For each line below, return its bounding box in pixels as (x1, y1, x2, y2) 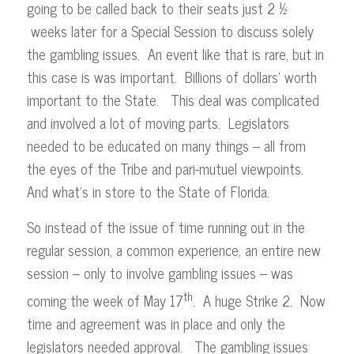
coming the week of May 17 (26, 288, 183, 312)
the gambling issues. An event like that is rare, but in (26, 42, 324, 66)
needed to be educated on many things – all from (26, 134, 306, 158)
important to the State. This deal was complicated (26, 88, 319, 112)
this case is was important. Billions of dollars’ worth (26, 65, 317, 89)
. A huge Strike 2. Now (192, 288, 326, 312)
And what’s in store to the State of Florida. (26, 179, 285, 204)
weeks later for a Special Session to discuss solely (26, 19, 314, 43)
